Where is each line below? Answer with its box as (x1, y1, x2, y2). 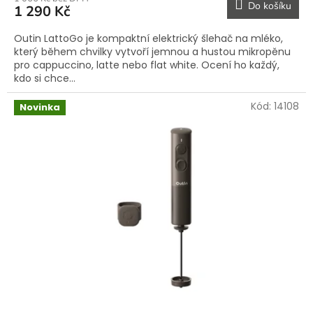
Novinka (20, 101, 60, 115)
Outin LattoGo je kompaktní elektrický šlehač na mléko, (14, 31, 283, 46)
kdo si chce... (14, 71, 75, 86)
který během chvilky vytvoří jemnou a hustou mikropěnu (14, 45, 291, 59)
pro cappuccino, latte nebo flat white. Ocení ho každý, (14, 58, 279, 73)
